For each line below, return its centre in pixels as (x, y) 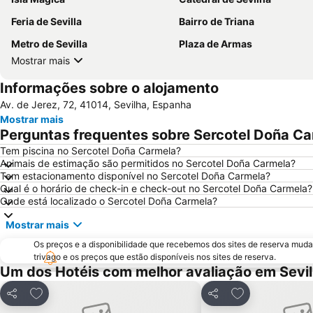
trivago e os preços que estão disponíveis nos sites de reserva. (155, 257)
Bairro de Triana (217, 22)
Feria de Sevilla (46, 22)
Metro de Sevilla (49, 44)
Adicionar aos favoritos (90, 292)
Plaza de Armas (216, 44)
